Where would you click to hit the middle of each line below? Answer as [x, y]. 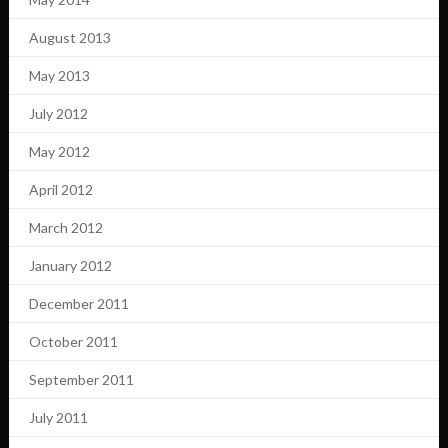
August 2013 [69, 38]
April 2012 [60, 190]
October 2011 [73, 342]
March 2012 [65, 228]
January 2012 [70, 266]
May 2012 [59, 152]
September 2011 [81, 380]
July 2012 [58, 114]
